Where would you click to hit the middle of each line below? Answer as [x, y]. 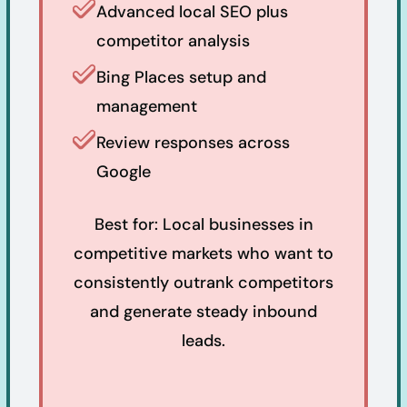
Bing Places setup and [181, 77]
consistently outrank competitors [203, 282]
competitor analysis [173, 40]
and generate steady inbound [203, 311]
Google [124, 171]
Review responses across [193, 142]
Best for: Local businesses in [203, 224]
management [147, 106]
